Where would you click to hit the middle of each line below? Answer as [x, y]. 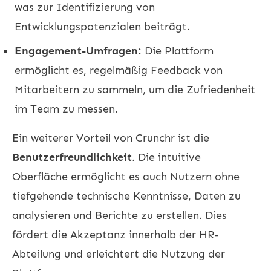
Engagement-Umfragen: [78, 51]
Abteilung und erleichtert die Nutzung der [119, 254]
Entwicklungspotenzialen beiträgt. [102, 26]
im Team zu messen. [66, 109]
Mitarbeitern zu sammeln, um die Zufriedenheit [135, 89]
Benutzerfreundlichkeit [72, 157]
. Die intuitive [166, 157]
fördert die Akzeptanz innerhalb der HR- [115, 234]
